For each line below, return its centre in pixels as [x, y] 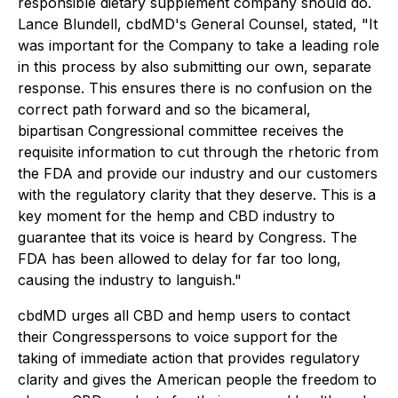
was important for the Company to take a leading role [199, 45]
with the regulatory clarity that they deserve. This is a [197, 195]
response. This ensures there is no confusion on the [195, 88]
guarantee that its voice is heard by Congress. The [187, 237]
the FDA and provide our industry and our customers [198, 173]
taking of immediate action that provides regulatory [189, 358]
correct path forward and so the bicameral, [164, 109]
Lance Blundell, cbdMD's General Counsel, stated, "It [198, 24]
